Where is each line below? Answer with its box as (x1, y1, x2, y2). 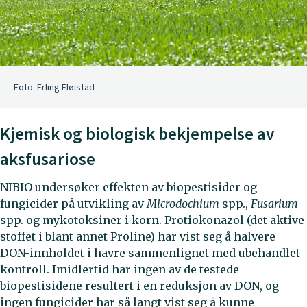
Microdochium (147, 196, 219, 210)
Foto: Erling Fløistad (14, 81, 95, 94)
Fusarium (251, 196, 298, 210)
